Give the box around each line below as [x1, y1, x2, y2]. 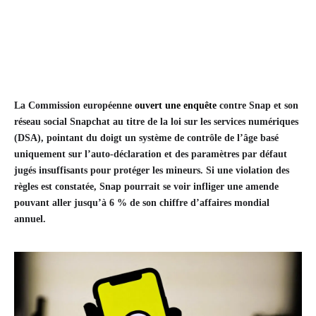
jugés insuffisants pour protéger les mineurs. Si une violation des [14, 165, 289, 176]
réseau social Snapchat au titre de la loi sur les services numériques [14, 116, 298, 128]
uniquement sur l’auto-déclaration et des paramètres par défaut [14, 149, 287, 160]
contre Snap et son [217, 100, 298, 111]
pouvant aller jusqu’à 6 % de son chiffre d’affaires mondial [14, 197, 269, 209]
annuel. [14, 214, 46, 225]
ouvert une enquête [135, 100, 217, 111]
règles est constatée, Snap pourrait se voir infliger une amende [14, 181, 279, 193]
